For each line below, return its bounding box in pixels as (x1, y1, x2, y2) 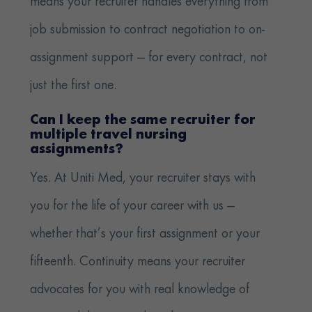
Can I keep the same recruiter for (30, 114, 256, 129)
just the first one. (30, 79, 117, 93)
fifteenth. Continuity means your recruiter (30, 255, 246, 270)
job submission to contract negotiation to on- (30, 23, 265, 38)
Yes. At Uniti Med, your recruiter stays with (30, 171, 256, 186)
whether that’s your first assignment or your (30, 227, 260, 242)
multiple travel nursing (30, 128, 187, 143)
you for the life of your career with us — (30, 199, 235, 214)
